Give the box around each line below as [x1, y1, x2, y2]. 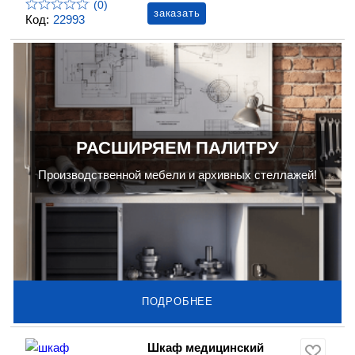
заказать [154, 7, 200, 20]
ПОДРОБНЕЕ [141, 296, 214, 308]
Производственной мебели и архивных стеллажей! [38, 168, 317, 182]
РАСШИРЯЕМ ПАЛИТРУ [76, 138, 279, 158]
